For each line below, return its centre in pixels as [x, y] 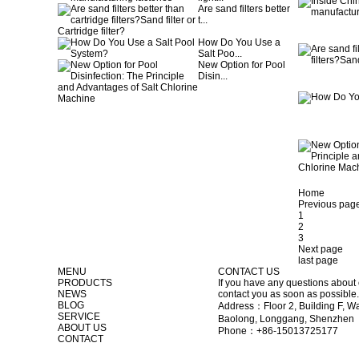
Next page [321, 249]
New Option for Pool [242, 65]
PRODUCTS [85, 283]
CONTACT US [250, 272]
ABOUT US [82, 328]
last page [318, 260]
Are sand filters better [244, 9]
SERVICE [79, 317]
